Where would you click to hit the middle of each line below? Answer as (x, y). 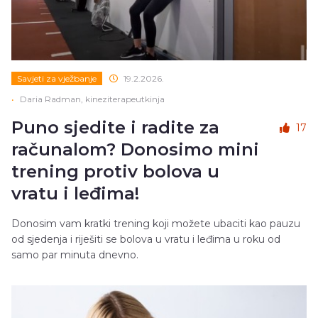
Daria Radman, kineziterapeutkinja (92, 99)
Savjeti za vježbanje (57, 78)
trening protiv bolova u (115, 171)
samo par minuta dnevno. (75, 254)
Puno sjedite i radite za (115, 127)
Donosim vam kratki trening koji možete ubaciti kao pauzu (156, 223)
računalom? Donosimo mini (135, 149)
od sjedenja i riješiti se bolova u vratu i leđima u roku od (146, 239)
